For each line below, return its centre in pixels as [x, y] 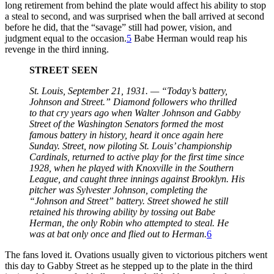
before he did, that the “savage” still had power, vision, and [118, 27]
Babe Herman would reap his [189, 38]
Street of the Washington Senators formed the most [126, 124]
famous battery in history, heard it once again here [126, 135]
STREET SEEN [64, 70]
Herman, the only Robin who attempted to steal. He [129, 223]
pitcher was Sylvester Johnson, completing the [118, 190]
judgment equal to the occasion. [66, 38]
